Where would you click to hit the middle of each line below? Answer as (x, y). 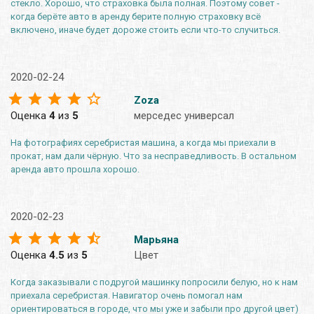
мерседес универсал (184, 115)
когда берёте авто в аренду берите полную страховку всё (136, 16)
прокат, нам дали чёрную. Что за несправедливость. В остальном (153, 156)
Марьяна (156, 239)
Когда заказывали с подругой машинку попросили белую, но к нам (154, 282)
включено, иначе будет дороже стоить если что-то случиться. (145, 29)
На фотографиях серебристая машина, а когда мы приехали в (143, 142)
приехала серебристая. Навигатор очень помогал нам (127, 295)
